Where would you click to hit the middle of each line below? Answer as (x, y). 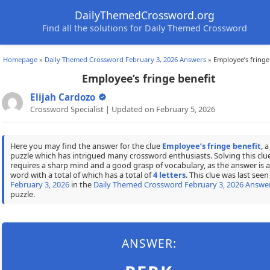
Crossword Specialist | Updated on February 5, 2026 (123, 109)
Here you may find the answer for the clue (86, 146)
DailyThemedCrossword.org (145, 15)
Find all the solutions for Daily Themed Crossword (145, 28)
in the (81, 184)
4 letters (169, 174)
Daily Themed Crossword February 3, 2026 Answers (125, 59)
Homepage (20, 59)
